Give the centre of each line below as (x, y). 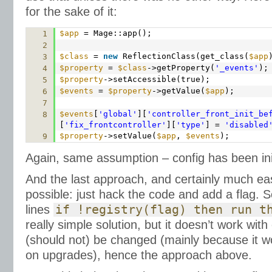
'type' (190, 125)
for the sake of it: (71, 12)
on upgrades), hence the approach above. (139, 255)
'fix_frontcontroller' (115, 125)
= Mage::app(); (117, 33)
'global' (117, 114)
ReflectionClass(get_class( (185, 56)
